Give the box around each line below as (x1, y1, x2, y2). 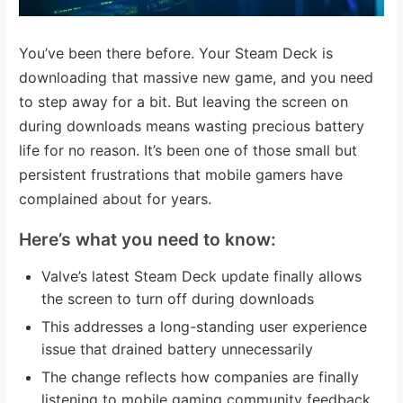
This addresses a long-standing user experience (41, 317, 368, 336)
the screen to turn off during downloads (41, 289, 315, 308)
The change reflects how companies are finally (41, 367, 360, 386)
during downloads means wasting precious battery (19, 116, 365, 135)
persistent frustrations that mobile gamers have (19, 165, 344, 184)
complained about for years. (19, 189, 212, 208)
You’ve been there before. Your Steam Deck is (19, 43, 334, 62)
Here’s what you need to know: (19, 228, 277, 250)
